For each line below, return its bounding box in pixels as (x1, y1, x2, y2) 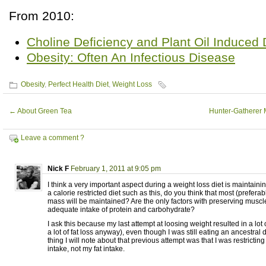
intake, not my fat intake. (47, 245, 125, 253)
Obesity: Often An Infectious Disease (27, 50, 235, 64)
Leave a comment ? (21, 134, 84, 142)
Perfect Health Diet (48, 80, 109, 88)
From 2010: (9, 9, 74, 23)
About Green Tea (16, 107, 72, 115)
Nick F (47, 164, 69, 173)
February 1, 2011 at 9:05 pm (71, 164, 161, 173)
